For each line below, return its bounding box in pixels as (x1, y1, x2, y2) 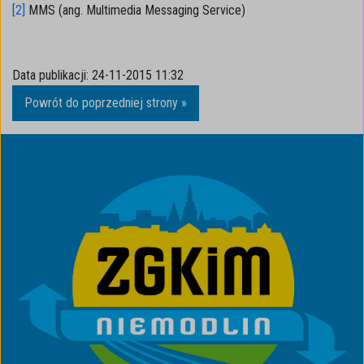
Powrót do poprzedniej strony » (24, 95, 187, 110)
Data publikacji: (12, 67, 89, 83)
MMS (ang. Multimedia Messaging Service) (25, 2, 245, 18)
